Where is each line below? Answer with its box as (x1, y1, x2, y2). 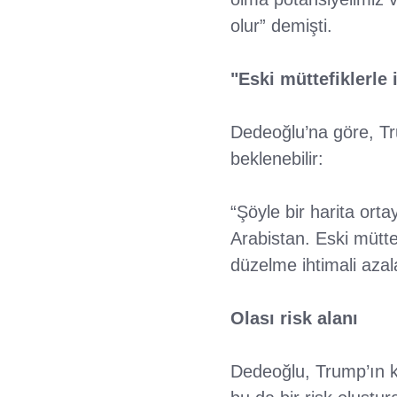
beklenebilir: (230, 148, 323, 168)
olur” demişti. (230, 15, 332, 35)
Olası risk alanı (230, 307, 358, 328)
